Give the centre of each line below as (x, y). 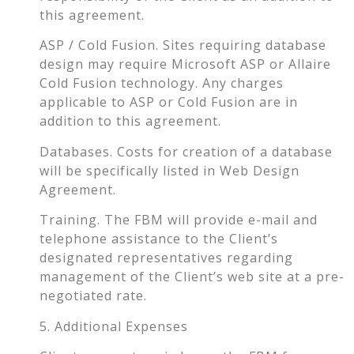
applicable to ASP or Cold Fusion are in (169, 102)
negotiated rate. (93, 296)
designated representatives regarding (166, 258)
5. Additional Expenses (114, 326)
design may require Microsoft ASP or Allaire (185, 64)
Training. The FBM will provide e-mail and (179, 220)
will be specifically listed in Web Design (169, 170)
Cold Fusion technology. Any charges (162, 83)
